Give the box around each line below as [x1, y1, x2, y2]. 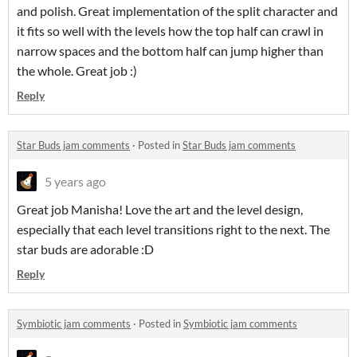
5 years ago [45, 173, 106, 189]
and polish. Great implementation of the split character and [17, 2, 338, 18]
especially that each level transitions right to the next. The [17, 221, 330, 237]
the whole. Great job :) [17, 62, 137, 78]
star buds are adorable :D [17, 241, 154, 257]
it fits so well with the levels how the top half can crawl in [17, 22, 324, 38]
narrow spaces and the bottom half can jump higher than [17, 42, 324, 58]
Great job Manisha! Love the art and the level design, [17, 201, 303, 217]
